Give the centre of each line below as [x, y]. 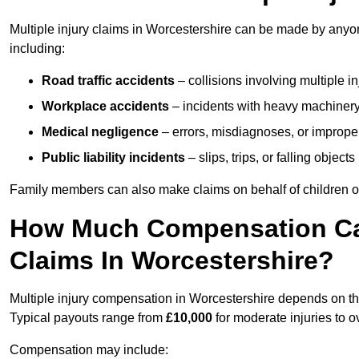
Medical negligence [100, 132]
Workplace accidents [105, 107]
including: [37, 49]
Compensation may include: [89, 350]
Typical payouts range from [88, 318]
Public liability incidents [113, 158]
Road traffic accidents [108, 81]
